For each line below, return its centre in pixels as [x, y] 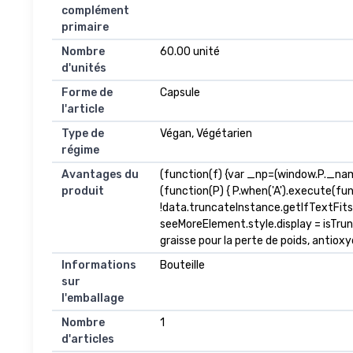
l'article [83, 110]
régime [80, 150]
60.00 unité [190, 52]
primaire [85, 28]
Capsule [180, 93]
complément [95, 11]
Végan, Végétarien [206, 134]
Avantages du [100, 175]
